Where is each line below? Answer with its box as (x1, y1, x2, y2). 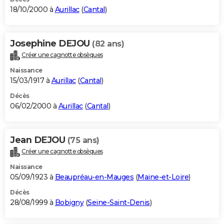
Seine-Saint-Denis (87, 197, 150, 207)
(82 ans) (92, 38, 124, 48)
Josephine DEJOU (10, 37, 92, 49)
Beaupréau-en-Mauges (54, 172, 133, 181)
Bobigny (54, 197, 83, 207)
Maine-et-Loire (137, 172, 188, 181)
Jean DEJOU (10, 134, 67, 145)
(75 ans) (67, 135, 99, 145)
